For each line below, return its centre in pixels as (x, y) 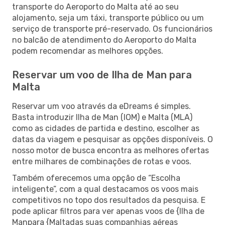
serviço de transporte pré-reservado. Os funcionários (112, 29)
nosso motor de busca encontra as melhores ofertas (110, 150)
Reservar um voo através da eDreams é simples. (101, 106)
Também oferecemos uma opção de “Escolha (96, 178)
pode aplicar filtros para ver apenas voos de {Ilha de (108, 211)
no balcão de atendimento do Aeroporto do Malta (104, 40)
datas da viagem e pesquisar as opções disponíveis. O (113, 139)
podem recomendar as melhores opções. (88, 51)
